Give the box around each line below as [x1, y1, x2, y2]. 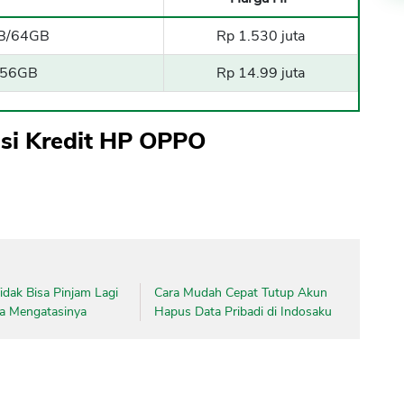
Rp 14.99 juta [216, 62, 305, 83]
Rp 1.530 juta [216, 25, 305, 46]
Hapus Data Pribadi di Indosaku [153, 302, 332, 320]
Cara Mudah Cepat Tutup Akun [153, 283, 327, 301]
